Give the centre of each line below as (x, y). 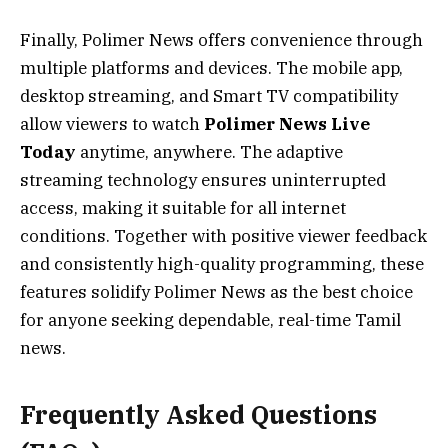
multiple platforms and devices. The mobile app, (211, 67)
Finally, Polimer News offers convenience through (221, 39)
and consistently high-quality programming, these (222, 263)
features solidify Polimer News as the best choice (216, 291)
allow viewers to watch (112, 123)
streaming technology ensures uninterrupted (203, 179)
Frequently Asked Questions (198, 415)
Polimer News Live (287, 123)
